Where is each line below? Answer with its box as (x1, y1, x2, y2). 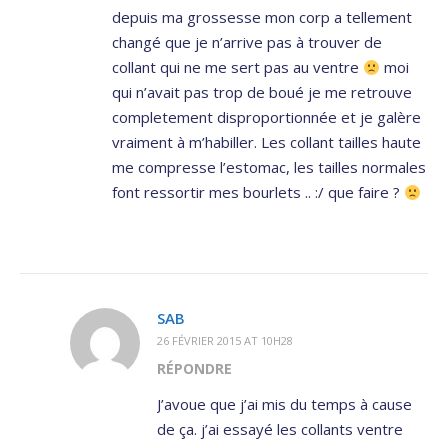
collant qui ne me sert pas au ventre (112, 57, 363, 78)
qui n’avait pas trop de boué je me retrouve (112, 82, 412, 103)
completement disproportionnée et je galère (112, 107, 421, 128)
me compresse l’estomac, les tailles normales (112, 157, 426, 178)
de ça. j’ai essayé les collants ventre (157, 419, 403, 440)
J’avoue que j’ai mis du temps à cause (157, 394, 412, 415)
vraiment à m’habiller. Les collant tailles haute (112, 132, 421, 153)
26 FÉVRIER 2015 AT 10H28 (157, 333, 293, 349)
